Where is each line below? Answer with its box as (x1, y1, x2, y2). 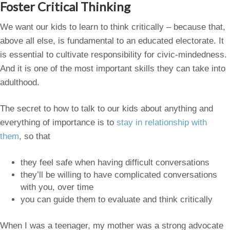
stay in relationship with (117, 118, 207, 128)
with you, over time (21, 182, 93, 192)
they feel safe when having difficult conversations (21, 157, 209, 167)
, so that (19, 131, 50, 142)
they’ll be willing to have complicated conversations (21, 169, 217, 180)
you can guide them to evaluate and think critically (21, 194, 213, 204)
